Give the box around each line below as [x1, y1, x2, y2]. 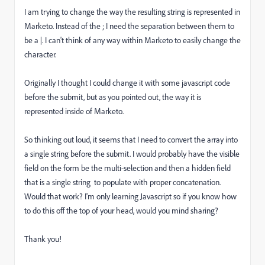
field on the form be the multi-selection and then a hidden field [24, 163, 231, 173]
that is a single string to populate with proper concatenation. [24, 177, 221, 188]
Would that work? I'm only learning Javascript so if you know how [24, 191, 237, 202]
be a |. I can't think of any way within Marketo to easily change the [24, 35, 241, 46]
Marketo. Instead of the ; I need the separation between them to [24, 21, 234, 31]
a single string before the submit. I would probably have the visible [24, 148, 240, 159]
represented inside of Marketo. [24, 106, 124, 117]
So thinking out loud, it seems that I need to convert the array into [24, 134, 238, 145]
